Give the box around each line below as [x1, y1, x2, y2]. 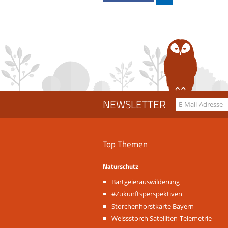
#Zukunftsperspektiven [111, 189, 182, 199]
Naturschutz [103, 161, 138, 172]
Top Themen [103, 137, 148, 151]
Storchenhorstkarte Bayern [111, 202, 194, 211]
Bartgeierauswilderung [111, 177, 180, 187]
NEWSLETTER [103, 96, 166, 113]
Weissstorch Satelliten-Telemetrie [111, 214, 212, 223]
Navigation [102, 177, 135, 186]
